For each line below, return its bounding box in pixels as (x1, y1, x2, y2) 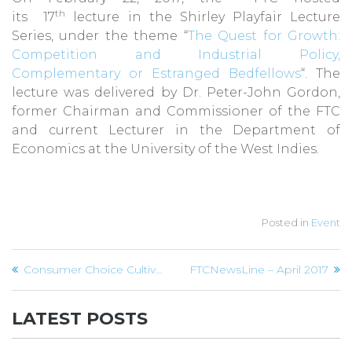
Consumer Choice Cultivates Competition (24, 262, 156, 277)
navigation (11, 287, 148, 318)
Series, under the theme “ (12, 28, 188, 44)
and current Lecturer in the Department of (12, 123, 340, 138)
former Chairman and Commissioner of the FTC (12, 104, 340, 119)
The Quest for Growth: (187, 28, 341, 44)
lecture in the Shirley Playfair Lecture (65, 9, 340, 25)
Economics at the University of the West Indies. (12, 141, 319, 157)
